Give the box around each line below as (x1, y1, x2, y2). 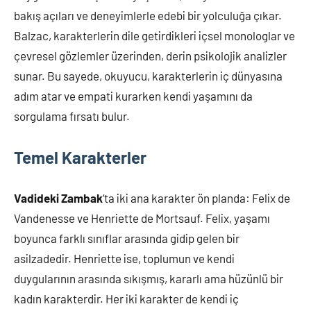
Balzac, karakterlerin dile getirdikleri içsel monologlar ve (14, 28, 295, 42)
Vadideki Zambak (14, 190, 103, 205)
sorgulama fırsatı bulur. (14, 108, 130, 123)
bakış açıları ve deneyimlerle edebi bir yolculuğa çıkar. (14, 8, 282, 22)
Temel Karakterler (14, 146, 146, 167)
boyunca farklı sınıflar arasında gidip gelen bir (14, 230, 239, 245)
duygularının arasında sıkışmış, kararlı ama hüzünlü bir (14, 271, 283, 285)
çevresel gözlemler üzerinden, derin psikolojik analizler (14, 48, 287, 62)
